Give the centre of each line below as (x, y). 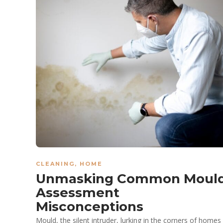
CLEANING (55, 164)
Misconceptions (91, 207)
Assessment (78, 193)
